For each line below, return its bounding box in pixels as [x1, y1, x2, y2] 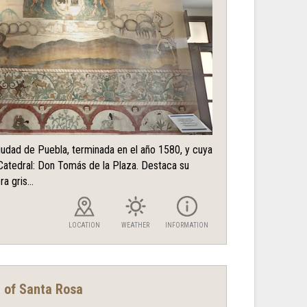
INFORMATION [165, 221, 208, 230]
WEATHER [121, 221, 149, 230]
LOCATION [68, 221, 100, 230]
